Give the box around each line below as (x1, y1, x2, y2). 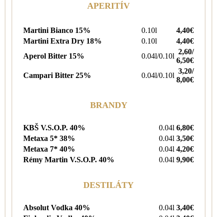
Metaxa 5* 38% (23, 134, 75, 142)
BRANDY (90, 100, 127, 110)
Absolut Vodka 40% (23, 203, 90, 212)
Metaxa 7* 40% (23, 144, 75, 153)
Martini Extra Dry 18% (23, 36, 102, 45)
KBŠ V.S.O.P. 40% (23, 123, 85, 132)
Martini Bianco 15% (23, 26, 91, 34)
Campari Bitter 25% (23, 71, 91, 79)
